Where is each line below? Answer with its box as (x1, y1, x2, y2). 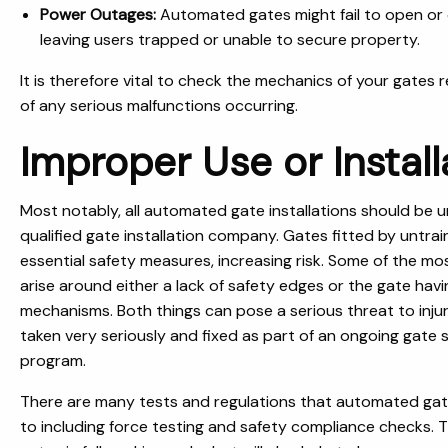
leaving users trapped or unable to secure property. (40, 29, 420, 50)
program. (20, 350, 90, 371)
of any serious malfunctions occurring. (20, 95, 298, 116)
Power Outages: (40, 4, 156, 25)
